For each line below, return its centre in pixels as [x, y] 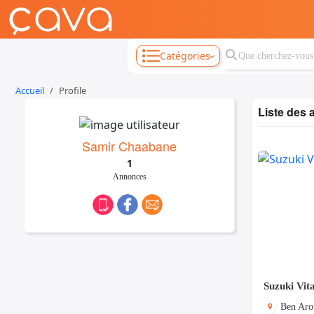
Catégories [185, 55]
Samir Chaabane [129, 145]
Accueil [30, 91]
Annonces [129, 176]
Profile [73, 91]
